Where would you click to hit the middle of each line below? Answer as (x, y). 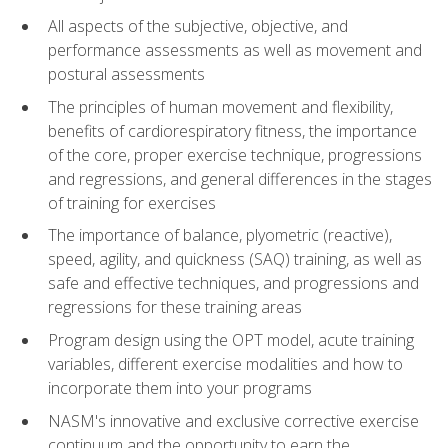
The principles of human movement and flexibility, (220, 106)
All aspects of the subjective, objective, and (198, 26)
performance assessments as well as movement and (235, 50)
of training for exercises (132, 202)
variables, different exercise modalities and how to (225, 363)
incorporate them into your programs (180, 387)
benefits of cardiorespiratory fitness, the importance (232, 130)
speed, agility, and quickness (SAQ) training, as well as (235, 259)
